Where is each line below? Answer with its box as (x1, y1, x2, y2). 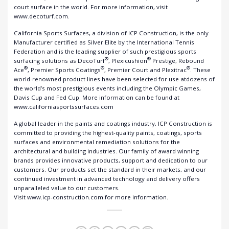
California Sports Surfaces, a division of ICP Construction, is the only (14, 29, 209, 37)
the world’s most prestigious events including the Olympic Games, (14, 84, 201, 92)
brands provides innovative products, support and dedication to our (14, 156, 208, 164)
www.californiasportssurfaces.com (14, 102, 113, 110)
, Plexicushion (108, 56, 147, 64)
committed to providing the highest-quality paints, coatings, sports (14, 128, 202, 136)
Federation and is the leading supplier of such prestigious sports (14, 47, 196, 55)
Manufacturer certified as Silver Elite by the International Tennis (14, 38, 194, 46)
